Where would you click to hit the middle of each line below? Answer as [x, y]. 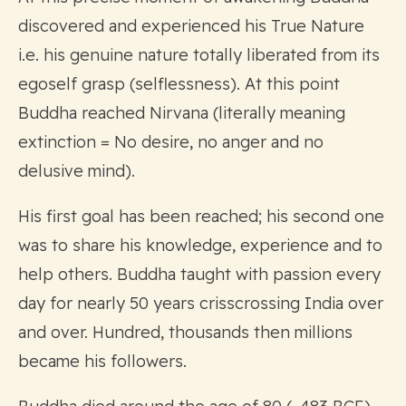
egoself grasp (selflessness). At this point [179, 83]
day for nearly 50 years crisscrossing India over [201, 303]
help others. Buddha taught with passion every [199, 274]
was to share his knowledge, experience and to [200, 245]
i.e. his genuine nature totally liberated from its [199, 54]
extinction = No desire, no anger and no [171, 141]
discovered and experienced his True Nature [191, 25]
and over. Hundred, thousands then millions [185, 332]
